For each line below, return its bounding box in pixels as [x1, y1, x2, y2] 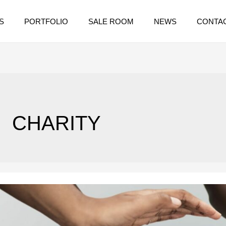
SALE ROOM [88, 17, 134, 26]
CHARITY [12, 112, 101, 135]
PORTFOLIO [24, 17, 68, 26]
